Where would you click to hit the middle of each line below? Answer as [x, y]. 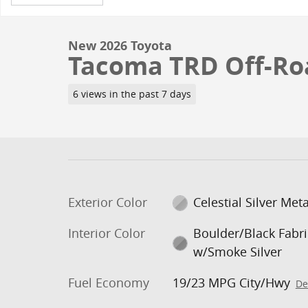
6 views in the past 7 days [132, 94]
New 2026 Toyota [120, 46]
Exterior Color [108, 202]
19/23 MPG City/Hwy [231, 282]
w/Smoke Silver [238, 251]
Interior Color [107, 233]
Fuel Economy [109, 282]
